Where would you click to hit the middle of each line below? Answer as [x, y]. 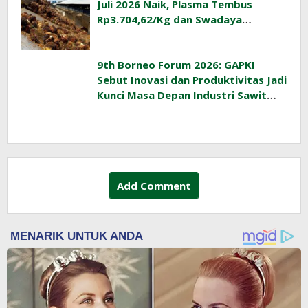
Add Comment [154, 186]
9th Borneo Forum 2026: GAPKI [176, 65]
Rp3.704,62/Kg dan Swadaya [169, 20]
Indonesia [122, 110]
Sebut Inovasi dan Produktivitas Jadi [192, 80]
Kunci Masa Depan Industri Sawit [182, 95]
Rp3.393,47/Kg [134, 35]
